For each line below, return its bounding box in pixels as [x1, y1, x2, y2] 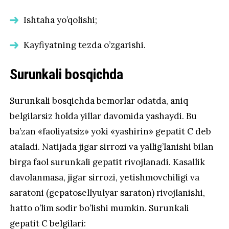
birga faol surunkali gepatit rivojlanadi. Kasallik [10, 156, 205, 168]
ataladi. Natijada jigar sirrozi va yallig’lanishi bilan [10, 141, 214, 153]
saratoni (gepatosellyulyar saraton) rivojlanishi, [10, 187, 205, 199]
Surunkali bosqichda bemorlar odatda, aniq [10, 95, 189, 107]
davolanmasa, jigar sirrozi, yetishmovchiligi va [10, 172, 200, 184]
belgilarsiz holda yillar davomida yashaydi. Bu [10, 110, 197, 122]
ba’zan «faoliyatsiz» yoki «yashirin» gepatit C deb [10, 126, 212, 138]
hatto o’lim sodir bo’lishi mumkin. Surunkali [10, 202, 190, 214]
